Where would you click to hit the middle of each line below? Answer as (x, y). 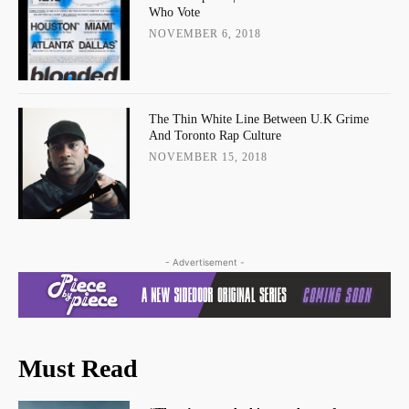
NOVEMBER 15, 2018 (208, 157)
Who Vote (174, 13)
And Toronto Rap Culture (215, 135)
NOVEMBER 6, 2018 (204, 34)
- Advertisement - (204, 262)
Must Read (78, 369)
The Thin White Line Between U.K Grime (258, 119)
